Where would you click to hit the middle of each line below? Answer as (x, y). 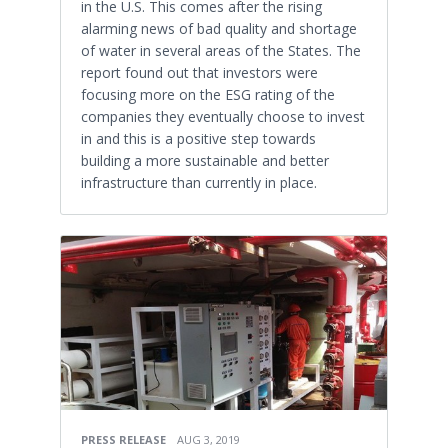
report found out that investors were (199, 72)
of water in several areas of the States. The (221, 50)
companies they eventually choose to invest (223, 116)
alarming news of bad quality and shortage (219, 28)
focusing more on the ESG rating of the (208, 94)
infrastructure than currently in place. (199, 182)
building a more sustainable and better (205, 160)
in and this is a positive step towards (198, 138)
